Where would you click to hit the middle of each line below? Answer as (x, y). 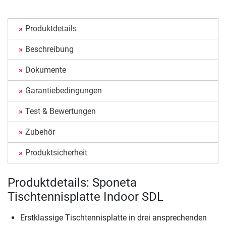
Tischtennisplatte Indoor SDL (86, 196)
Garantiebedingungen (64, 90)
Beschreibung (49, 49)
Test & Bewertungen (61, 111)
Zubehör (40, 132)
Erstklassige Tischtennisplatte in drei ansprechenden (114, 217)
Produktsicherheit (56, 152)
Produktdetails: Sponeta (72, 182)
